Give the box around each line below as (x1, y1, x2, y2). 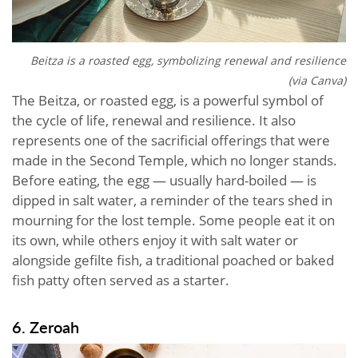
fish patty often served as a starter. (12, 270, 229, 289)
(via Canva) (288, 72, 346, 88)
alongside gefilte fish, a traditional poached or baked (12, 250, 334, 269)
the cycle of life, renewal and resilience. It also (12, 110, 296, 129)
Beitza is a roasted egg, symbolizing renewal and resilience (30, 52, 346, 68)
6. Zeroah (12, 315, 79, 338)
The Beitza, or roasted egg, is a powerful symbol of (12, 90, 324, 109)
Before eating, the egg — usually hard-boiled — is (12, 170, 316, 189)
